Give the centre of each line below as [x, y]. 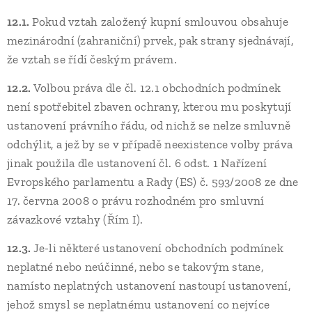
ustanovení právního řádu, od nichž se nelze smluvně [149, 125]
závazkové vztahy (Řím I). [75, 219]
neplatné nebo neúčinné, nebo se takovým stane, [135, 267]
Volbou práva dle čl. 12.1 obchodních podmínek [157, 88]
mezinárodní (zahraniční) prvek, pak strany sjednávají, [150, 40]
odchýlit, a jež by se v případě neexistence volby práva [150, 144]
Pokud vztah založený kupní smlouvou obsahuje [160, 22]
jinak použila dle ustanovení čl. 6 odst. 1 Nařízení [137, 163]
